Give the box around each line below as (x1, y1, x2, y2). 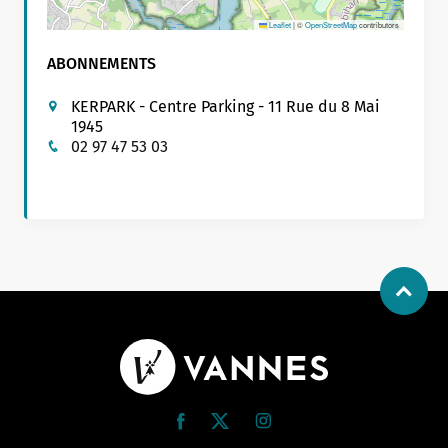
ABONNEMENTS (47, 54, 156, 74)
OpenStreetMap (304, 19, 357, 31)
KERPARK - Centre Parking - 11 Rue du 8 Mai (71, 97, 380, 117)
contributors (356, 19, 399, 31)
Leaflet (266, 19, 291, 31)
